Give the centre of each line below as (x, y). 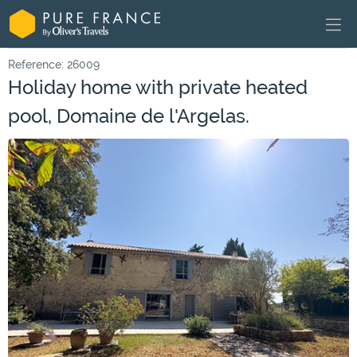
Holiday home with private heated (158, 87)
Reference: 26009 (54, 65)
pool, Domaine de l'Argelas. (129, 116)
